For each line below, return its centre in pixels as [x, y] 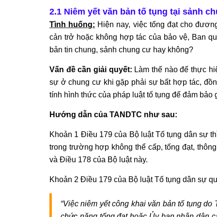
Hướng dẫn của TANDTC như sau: [113, 115]
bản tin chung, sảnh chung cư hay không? [121, 50]
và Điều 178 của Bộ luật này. [99, 160]
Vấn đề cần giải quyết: [91, 70]
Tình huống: [72, 25]
